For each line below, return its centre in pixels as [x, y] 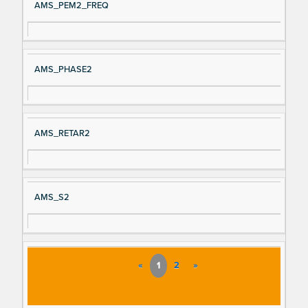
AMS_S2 [52, 198]
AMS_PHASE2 [63, 69]
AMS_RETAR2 [62, 134]
